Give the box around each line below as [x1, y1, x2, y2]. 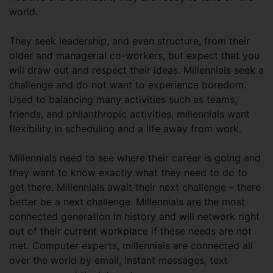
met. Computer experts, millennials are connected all [9, 239, 253, 252]
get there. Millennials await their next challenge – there [9, 181, 261, 193]
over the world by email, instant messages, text [9, 254, 228, 266]
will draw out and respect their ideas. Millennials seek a [9, 64, 264, 76]
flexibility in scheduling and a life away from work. [9, 122, 241, 135]
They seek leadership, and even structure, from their [9, 35, 250, 47]
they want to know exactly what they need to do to [9, 166, 247, 179]
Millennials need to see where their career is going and [9, 152, 261, 164]
